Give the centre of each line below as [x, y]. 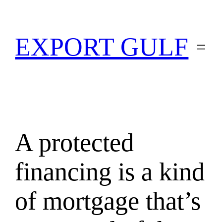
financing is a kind [110, 171]
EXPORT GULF [102, 47]
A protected [75, 142]
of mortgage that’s [108, 201]
